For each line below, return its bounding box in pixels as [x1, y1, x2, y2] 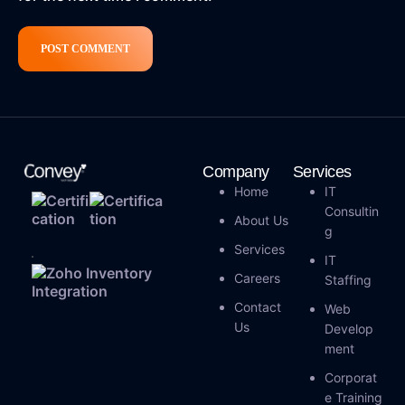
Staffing [324, 271, 372, 287]
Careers [234, 269, 280, 286]
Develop [324, 320, 373, 336]
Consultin [324, 202, 379, 219]
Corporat [324, 369, 377, 385]
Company [202, 162, 269, 181]
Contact [234, 298, 281, 315]
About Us [234, 212, 288, 228]
